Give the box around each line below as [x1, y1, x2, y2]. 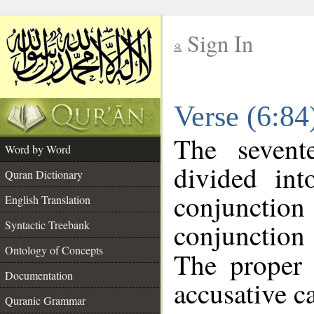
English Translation [5, 192, 90, 207]
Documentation [5, 268, 73, 282]
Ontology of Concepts [5, 243, 103, 257]
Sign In [187, 28, 253, 58]
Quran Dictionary [5, 167, 83, 182]
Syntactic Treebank [5, 217, 90, 232]
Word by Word [5, 142, 71, 156]
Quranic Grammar [5, 293, 86, 308]
